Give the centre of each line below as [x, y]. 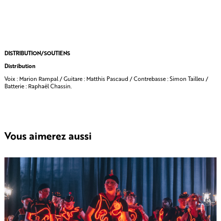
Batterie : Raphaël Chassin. [38, 86]
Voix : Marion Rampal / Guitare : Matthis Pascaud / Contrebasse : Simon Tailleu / [106, 79]
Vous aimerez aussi [48, 136]
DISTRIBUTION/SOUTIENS [37, 53]
